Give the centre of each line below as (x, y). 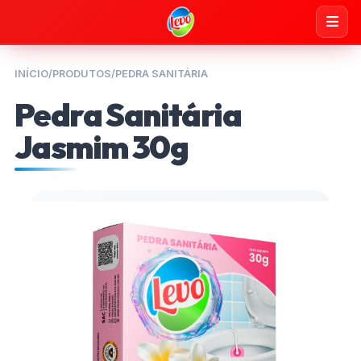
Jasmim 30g (101, 147)
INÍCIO (31, 74)
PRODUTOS (82, 74)
